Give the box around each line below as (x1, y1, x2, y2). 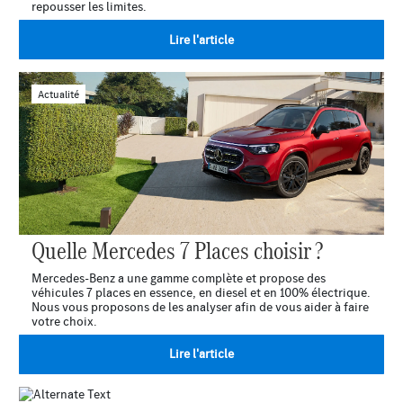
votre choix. (31, 312, 96, 329)
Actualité (38, 86, 79, 101)
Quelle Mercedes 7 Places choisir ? (31, 233, 323, 264)
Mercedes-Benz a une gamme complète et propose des (31, 269, 326, 286)
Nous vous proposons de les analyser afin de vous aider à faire (31, 298, 369, 315)
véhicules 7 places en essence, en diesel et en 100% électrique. (31, 283, 370, 300)
